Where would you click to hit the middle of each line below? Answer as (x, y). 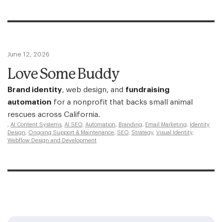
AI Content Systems (36, 125)
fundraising (147, 90)
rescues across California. (54, 114)
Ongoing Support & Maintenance (71, 133)
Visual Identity (174, 133)
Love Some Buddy (63, 75)
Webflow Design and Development (52, 140)
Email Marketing (166, 125)
